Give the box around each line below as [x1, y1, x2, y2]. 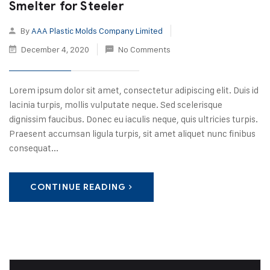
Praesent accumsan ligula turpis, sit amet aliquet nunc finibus [9, 128, 256, 139]
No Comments [118, 44, 171, 54]
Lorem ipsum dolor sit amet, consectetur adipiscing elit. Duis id [9, 84, 259, 96]
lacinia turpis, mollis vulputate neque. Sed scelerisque [9, 99, 222, 110]
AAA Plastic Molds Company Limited [31, 25, 163, 36]
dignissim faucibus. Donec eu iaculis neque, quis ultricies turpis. [9, 113, 258, 125]
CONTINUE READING [30, 182, 126, 192]
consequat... [9, 142, 58, 154]
